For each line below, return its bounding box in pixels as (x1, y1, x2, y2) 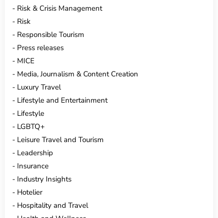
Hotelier (17, 187, 42, 197)
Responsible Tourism (17, 29, 84, 39)
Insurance (17, 161, 49, 171)
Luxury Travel (17, 82, 61, 92)
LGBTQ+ (17, 121, 45, 131)
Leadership (17, 147, 53, 158)
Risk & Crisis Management (17, 3, 102, 13)
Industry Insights (17, 174, 72, 184)
